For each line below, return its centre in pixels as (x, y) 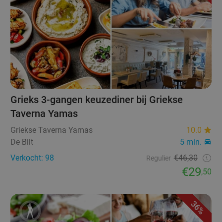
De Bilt (22, 142)
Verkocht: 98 (32, 158)
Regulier (158, 158)
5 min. (191, 142)
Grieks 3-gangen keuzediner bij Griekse (97, 100)
